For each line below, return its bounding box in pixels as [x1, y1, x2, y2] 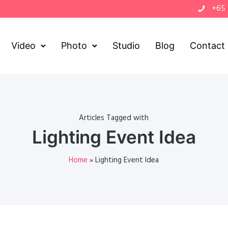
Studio [112, 40, 140, 51]
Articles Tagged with [79, 112, 149, 124]
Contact [190, 40, 225, 51]
